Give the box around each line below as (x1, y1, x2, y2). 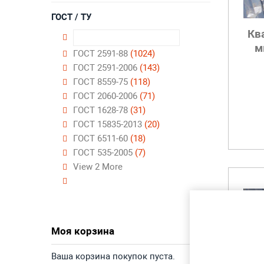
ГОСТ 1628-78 (73, 105, 130, 115)
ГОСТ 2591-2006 (73, 62, 140, 73)
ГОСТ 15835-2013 (73, 119, 144, 130)
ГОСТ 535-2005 (73, 147, 135, 158)
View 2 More (73, 161, 123, 172)
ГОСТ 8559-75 (73, 77, 130, 87)
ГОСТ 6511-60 (73, 133, 130, 144)
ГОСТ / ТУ (51, 12, 91, 22)
